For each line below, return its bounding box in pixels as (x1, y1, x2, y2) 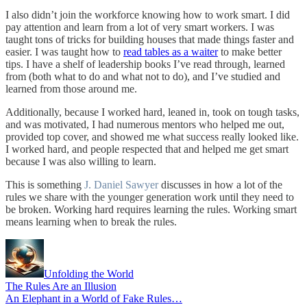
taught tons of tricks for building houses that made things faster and (5, 33, 294, 45)
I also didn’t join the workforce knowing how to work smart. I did (5, 8, 290, 21)
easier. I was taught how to (5, 45, 123, 58)
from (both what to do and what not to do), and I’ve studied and (5, 70, 280, 82)
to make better (218, 45, 282, 58)
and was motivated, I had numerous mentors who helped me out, (5, 118, 284, 130)
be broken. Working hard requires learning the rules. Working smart (5, 203, 297, 215)
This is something (5, 178, 84, 191)
